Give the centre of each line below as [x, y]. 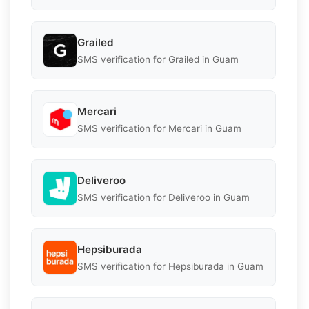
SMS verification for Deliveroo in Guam [163, 197]
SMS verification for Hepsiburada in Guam [170, 266]
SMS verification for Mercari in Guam [159, 128]
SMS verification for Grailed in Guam [158, 59]
